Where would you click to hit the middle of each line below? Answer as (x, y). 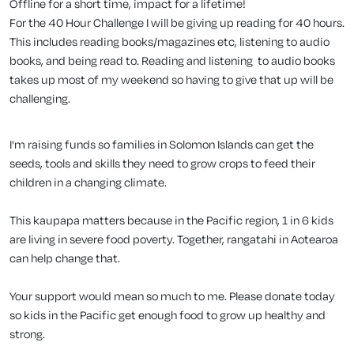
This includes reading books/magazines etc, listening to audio (169, 41)
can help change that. (65, 258)
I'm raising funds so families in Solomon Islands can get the (162, 144)
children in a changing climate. (88, 182)
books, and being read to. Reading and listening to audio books (172, 60)
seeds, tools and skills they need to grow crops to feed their (162, 163)
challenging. (40, 98)
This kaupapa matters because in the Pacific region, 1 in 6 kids (171, 220)
